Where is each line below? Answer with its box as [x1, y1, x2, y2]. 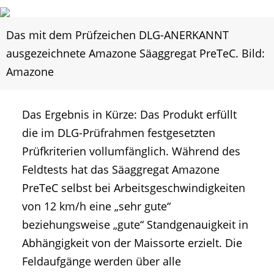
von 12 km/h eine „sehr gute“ [22, 199, 171, 214]
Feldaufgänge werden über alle [22, 254, 181, 269]
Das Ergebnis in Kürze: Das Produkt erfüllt [22, 107, 237, 122]
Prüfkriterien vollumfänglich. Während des [22, 144, 240, 159]
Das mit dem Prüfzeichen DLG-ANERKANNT [6, 28, 229, 43]
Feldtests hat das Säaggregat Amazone [22, 162, 220, 177]
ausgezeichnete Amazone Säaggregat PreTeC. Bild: [6, 46, 265, 61]
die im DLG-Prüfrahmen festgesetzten [22, 125, 215, 141]
